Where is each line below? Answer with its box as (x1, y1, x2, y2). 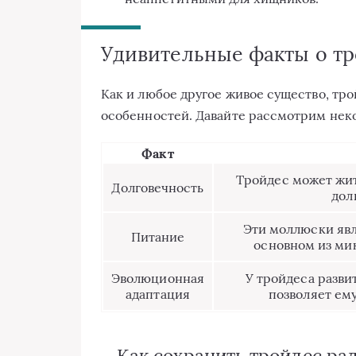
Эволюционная (111, 270, 204, 287)
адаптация (126, 286, 190, 303)
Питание (130, 229, 185, 246)
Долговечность (111, 180, 204, 196)
